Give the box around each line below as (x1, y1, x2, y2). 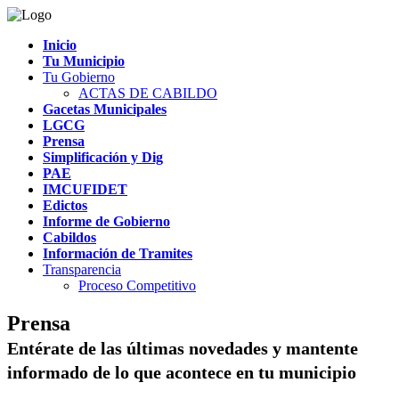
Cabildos (43, 230, 96, 245)
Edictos (43, 198, 87, 213)
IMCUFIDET (43, 182, 127, 197)
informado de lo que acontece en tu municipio (7, 362, 356, 382)
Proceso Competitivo (78, 278, 196, 293)
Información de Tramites (43, 246, 192, 261)
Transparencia (43, 262, 121, 277)
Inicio (43, 37, 77, 53)
